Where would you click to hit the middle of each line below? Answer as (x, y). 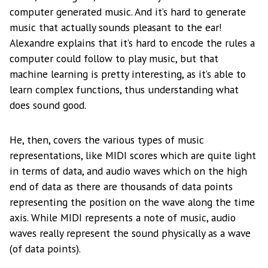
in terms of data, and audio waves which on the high (128, 171)
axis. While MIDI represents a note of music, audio (123, 218)
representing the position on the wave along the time (132, 202)
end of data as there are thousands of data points (121, 187)
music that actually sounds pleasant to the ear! (116, 28)
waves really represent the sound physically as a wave (130, 233)
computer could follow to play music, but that (114, 59)
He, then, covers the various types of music (107, 140)
